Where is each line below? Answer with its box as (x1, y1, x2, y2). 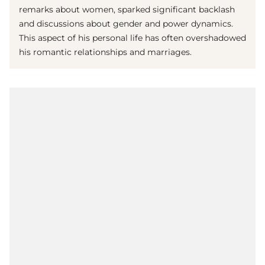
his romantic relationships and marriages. (19, 47, 192, 58)
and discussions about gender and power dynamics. (19, 18, 233, 30)
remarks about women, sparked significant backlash (19, 4, 235, 15)
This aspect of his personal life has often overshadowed (19, 33, 246, 44)
